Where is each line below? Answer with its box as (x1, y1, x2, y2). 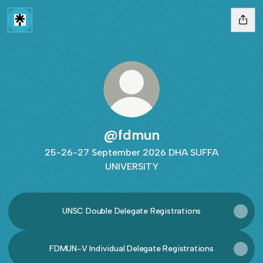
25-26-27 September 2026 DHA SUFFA (45, 147, 218, 158)
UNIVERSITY (104, 161, 159, 172)
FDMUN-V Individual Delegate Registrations (49, 244, 214, 254)
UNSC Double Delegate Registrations (62, 206, 201, 216)
